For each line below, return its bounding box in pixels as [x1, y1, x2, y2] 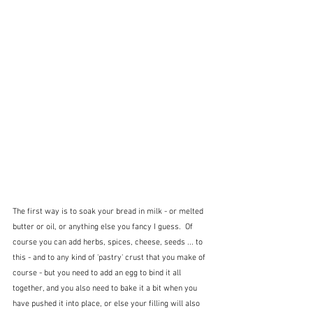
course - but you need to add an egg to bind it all [13, 268, 183, 278]
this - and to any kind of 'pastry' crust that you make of [13, 252, 208, 263]
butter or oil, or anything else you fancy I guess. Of [13, 221, 195, 232]
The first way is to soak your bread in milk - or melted [13, 206, 205, 217]
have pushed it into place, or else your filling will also [13, 298, 202, 309]
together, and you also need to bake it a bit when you [13, 283, 199, 293]
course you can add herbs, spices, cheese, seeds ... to [13, 237, 205, 247]
